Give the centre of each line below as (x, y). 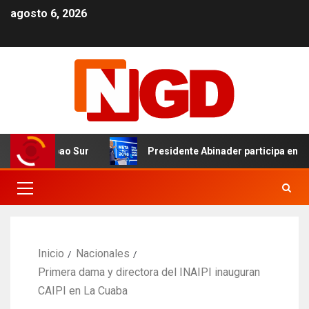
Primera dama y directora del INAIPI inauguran (149, 272)
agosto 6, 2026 (49, 14)
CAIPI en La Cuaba (83, 291)
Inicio (51, 254)
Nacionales (103, 254)
